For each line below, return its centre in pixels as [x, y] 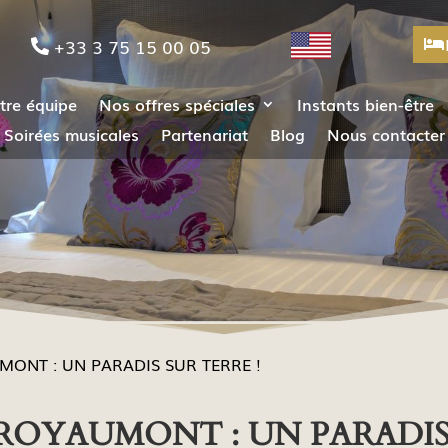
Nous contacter [385, 134]
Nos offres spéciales [177, 104]
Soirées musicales [71, 134]
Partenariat [204, 134]
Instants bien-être [365, 104]
